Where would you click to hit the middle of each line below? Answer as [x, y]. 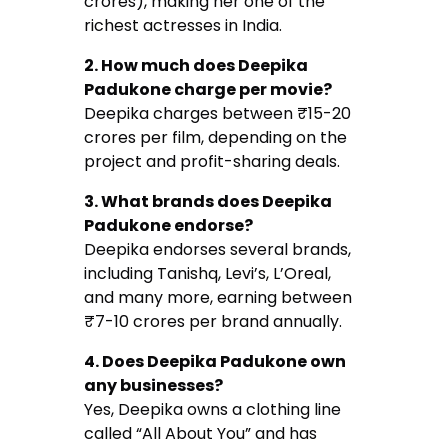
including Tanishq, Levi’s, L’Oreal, [208, 274]
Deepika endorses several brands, [218, 250]
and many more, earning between [218, 298]
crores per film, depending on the [216, 138]
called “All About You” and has [201, 434]
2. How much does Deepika [196, 66]
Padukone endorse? [169, 226]
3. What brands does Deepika [208, 202]
